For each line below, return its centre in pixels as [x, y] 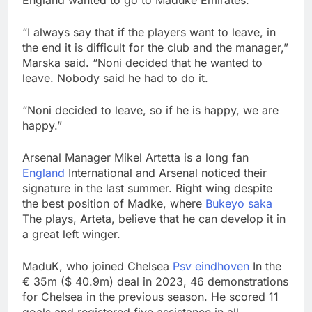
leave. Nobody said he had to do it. [115, 78]
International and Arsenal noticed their [166, 173]
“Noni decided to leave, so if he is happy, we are [150, 110]
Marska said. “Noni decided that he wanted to [142, 63]
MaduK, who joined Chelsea [97, 266]
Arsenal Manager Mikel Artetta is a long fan [135, 158]
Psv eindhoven [211, 266]
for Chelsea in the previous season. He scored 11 [150, 297]
